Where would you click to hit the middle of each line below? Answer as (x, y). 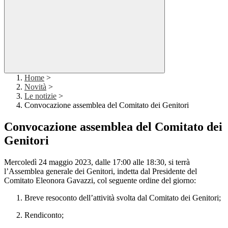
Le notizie (40, 96)
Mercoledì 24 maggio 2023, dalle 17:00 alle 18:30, (86, 162)
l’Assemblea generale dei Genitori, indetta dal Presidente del (101, 172)
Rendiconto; (44, 215)
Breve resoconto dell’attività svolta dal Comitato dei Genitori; (123, 198)
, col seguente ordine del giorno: (145, 181)
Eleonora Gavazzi (64, 181)
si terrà (179, 162)
